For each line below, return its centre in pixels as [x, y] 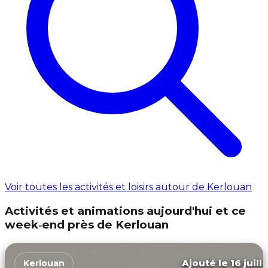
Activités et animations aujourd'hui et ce [125, 211]
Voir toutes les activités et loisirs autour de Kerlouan [128, 187]
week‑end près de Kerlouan [87, 224]
